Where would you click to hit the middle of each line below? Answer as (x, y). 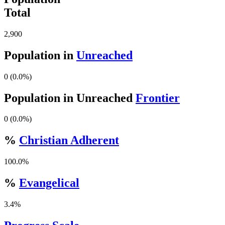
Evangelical (49, 183)
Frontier (158, 98)
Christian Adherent (69, 140)
